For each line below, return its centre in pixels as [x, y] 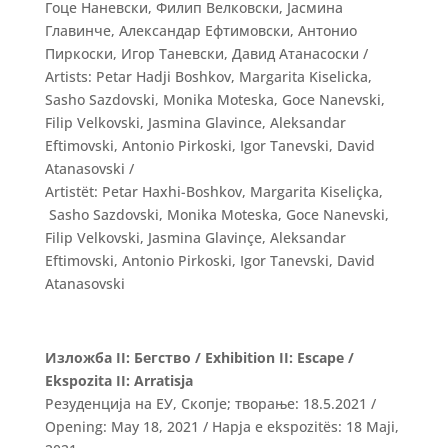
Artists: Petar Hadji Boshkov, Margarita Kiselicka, [208, 76]
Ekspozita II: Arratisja [118, 380]
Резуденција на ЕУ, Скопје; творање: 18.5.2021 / [210, 403]
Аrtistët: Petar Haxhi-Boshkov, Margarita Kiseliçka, [213, 191]
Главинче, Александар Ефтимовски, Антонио [200, 30]
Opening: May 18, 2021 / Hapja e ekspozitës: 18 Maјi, [221, 426]
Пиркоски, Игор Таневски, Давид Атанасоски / [206, 53]
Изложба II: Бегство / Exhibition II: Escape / [199, 357]
